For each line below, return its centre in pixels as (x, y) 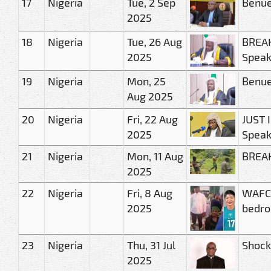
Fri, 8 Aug (150, 193)
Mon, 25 (146, 81)
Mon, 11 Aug (155, 156)
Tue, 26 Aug (155, 41)
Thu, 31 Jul (151, 245)
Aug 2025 (150, 96)
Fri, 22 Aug (152, 119)
